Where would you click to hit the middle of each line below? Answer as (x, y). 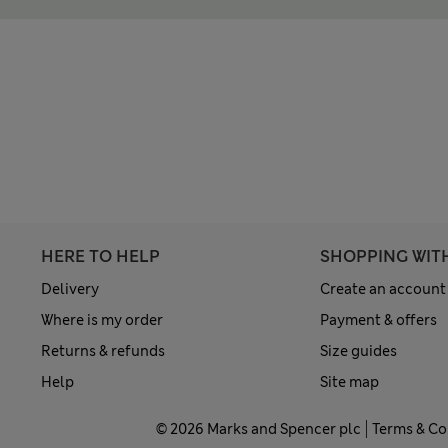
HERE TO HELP (100, 256)
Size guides (358, 350)
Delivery (70, 288)
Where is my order (102, 319)
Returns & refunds (103, 350)
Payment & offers (378, 319)
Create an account (382, 288)
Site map (349, 381)
